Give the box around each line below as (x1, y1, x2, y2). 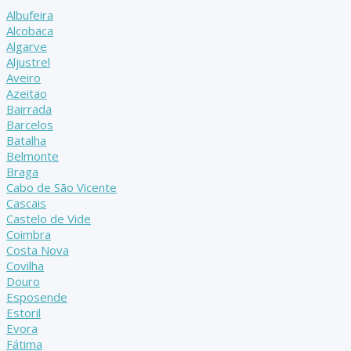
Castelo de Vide (6, 211, 91, 227)
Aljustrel (6, 54, 50, 71)
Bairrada (6, 101, 52, 118)
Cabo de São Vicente (6, 179, 117, 196)
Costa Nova (6, 242, 69, 259)
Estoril (6, 305, 41, 321)
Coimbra (6, 226, 51, 243)
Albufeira (6, 7, 53, 24)
